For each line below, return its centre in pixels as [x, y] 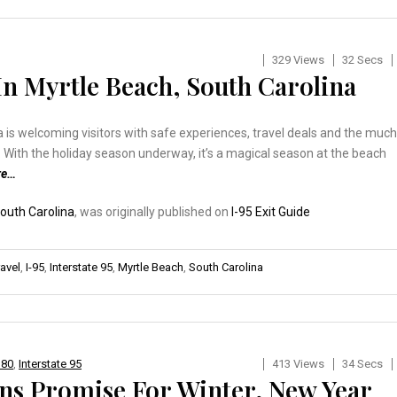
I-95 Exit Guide [271, 211]
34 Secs [362, 363]
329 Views [298, 59]
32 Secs [362, 59]
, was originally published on [153, 211]
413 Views [298, 363]
